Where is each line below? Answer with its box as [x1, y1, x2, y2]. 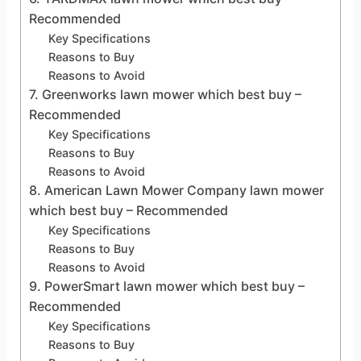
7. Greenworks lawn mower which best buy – [28, 85, 301, 102]
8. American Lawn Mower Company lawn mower [28, 181, 324, 198]
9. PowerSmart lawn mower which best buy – [28, 277, 305, 294]
